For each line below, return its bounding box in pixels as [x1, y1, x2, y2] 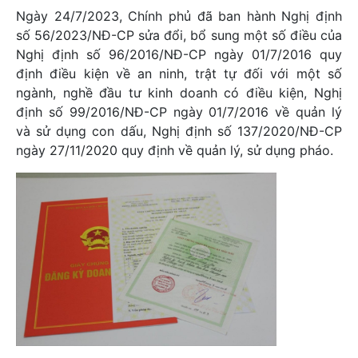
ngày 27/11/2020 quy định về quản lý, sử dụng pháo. [16, 142, 333, 158]
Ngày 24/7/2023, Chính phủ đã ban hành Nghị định [16, 8, 342, 24]
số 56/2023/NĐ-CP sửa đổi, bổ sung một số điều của [16, 27, 342, 43]
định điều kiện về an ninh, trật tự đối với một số [16, 66, 342, 82]
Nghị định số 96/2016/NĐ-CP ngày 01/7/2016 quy [16, 46, 342, 62]
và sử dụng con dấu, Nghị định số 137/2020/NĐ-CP [16, 123, 342, 139]
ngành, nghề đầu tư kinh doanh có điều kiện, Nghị [16, 85, 342, 101]
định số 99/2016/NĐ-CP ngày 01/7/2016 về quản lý [16, 104, 342, 120]
